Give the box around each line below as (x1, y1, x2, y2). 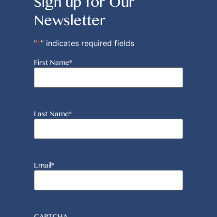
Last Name (34, 109, 69, 119)
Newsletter (34, 11, 106, 30)
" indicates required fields (41, 38, 134, 48)
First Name (34, 58, 69, 67)
